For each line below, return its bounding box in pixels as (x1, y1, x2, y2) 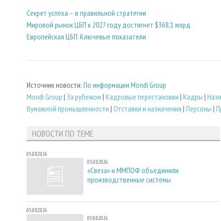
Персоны (186, 104, 212, 114)
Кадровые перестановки (106, 92, 179, 102)
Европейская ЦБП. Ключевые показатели (27, 31, 146, 41)
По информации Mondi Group (83, 80, 166, 90)
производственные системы (87, 174, 171, 184)
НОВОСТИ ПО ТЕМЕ (32, 127, 93, 139)
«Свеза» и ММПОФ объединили (87, 165, 179, 175)
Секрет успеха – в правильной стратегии (27, 7, 146, 18)
